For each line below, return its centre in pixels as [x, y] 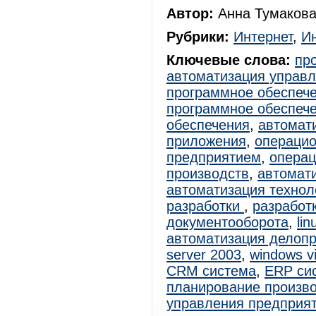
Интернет [263, 37]
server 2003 [204, 255]
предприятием [214, 157]
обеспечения [208, 125]
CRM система [211, 271]
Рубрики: [198, 37]
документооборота [227, 222]
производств [208, 174]
